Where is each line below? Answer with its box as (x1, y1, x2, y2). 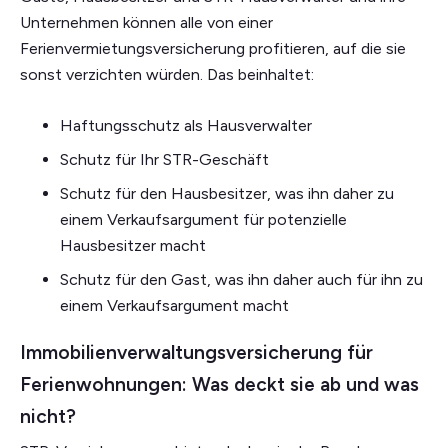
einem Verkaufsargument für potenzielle (60, 210, 347, 230)
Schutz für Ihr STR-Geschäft (60, 150, 269, 170)
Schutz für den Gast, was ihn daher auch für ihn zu (60, 270, 423, 290)
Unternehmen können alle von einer (20, 13, 273, 33)
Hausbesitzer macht (60, 236, 206, 256)
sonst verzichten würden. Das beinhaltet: (20, 65, 314, 85)
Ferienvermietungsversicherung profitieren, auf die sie (20, 39, 406, 59)
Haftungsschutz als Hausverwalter (60, 116, 312, 136)
